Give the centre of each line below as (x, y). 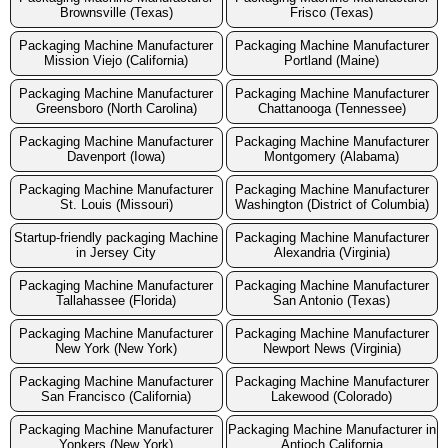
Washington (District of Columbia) (331, 205)
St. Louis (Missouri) (116, 205)
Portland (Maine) (332, 61)
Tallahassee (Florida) (116, 301)
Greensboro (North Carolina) (116, 109)
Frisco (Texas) (332, 13)
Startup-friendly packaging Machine (116, 238)
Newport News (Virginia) (331, 349)
